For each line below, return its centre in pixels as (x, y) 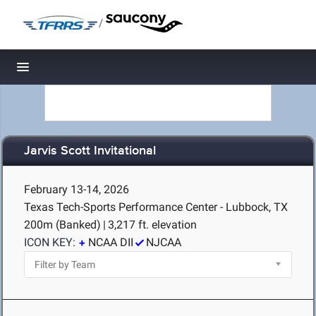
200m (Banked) (62, 225)
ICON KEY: (50, 242)
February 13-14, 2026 (77, 189)
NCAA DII (111, 242)
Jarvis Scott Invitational (90, 151)
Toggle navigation (71, 71)
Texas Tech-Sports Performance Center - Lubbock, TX (156, 207)
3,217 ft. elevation (152, 225)
